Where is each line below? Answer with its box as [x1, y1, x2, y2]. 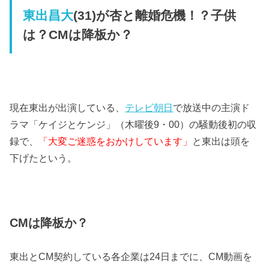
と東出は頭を [192, 135, 250, 147]
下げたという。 [10, 152, 77, 163]
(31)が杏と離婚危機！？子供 [73, 8, 236, 23]
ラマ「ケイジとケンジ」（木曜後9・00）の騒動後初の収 [10, 118, 257, 130]
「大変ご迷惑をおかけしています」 [38, 135, 193, 147]
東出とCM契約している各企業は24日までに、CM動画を [10, 250, 253, 262]
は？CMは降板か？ [22, 27, 133, 42]
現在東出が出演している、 [10, 101, 125, 113]
